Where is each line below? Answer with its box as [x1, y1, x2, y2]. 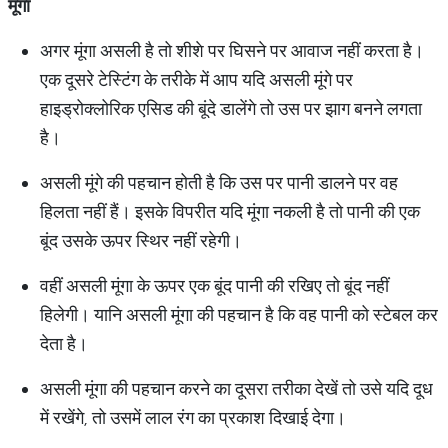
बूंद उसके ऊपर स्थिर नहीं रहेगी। [40, 229, 242, 252]
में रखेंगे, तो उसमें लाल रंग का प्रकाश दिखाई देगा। [40, 406, 346, 429]
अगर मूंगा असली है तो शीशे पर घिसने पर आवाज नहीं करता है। [40, 39, 424, 62]
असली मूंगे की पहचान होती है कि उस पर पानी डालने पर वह [40, 171, 398, 194]
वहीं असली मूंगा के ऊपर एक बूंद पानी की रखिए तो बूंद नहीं [40, 274, 389, 297]
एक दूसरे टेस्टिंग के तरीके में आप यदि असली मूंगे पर [40, 68, 353, 91]
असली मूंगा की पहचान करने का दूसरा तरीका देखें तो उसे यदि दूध [40, 377, 433, 400]
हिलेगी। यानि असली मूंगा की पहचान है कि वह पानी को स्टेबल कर [40, 303, 438, 326]
